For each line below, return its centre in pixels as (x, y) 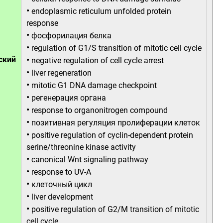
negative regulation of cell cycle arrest (98, 60)
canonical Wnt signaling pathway (90, 160)
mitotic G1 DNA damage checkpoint (94, 85)
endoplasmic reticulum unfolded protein (101, 11)
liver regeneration (61, 73)
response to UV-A (61, 172)
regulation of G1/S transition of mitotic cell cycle (116, 48)
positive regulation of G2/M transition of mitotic (115, 209)
